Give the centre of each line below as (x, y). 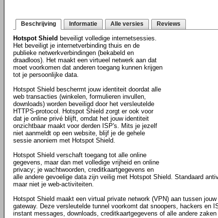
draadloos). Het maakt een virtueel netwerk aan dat (85, 60)
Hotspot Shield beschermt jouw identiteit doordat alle (87, 89)
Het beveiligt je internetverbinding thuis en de (76, 45)
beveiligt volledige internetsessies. (107, 38)
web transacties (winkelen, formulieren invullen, (80, 97)
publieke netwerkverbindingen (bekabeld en (73, 53)
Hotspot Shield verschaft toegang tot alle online (80, 155)
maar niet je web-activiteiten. (54, 184)
